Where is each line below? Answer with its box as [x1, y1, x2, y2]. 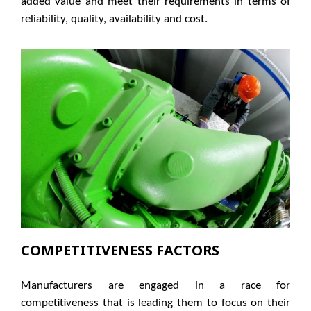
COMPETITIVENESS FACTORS [21, 241, 219, 260]
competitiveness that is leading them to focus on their [21, 297, 290, 310]
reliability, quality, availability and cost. [21, 13, 208, 26]
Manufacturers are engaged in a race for [21, 280, 290, 292]
